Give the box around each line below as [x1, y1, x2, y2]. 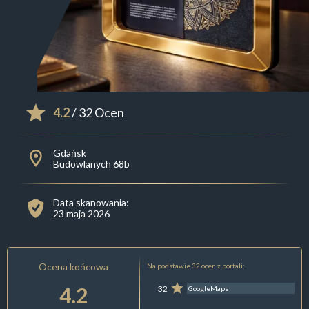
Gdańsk [52, 147, 86, 159]
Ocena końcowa [39, 261, 109, 273]
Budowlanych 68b [52, 158, 130, 170]
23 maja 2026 [52, 208, 110, 220]
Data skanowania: [52, 197, 129, 209]
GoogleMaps [188, 284, 229, 293]
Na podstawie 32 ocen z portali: [146, 261, 245, 270]
